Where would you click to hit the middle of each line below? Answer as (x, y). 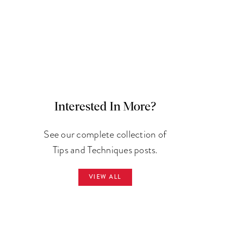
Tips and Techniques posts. (105, 150)
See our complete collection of (105, 134)
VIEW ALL (105, 177)
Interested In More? (105, 107)
